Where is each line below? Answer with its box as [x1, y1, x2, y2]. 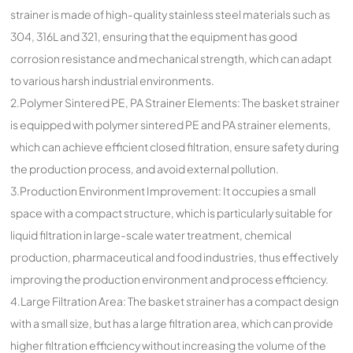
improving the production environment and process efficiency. [10, 272, 329, 287]
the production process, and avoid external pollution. [10, 162, 280, 176]
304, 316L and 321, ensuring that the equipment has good [10, 29, 298, 44]
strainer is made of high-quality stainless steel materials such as [10, 7, 331, 22]
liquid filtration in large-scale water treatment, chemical [10, 228, 292, 243]
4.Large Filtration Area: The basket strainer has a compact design [10, 294, 340, 309]
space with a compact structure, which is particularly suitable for [10, 206, 333, 221]
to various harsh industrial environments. [10, 73, 215, 88]
